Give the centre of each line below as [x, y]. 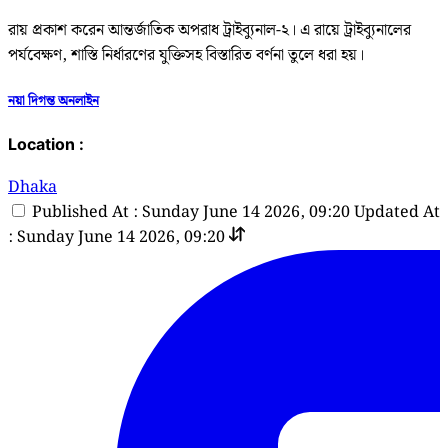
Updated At [397, 213]
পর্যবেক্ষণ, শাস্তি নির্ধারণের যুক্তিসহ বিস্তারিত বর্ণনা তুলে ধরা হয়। [186, 55]
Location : [46, 144]
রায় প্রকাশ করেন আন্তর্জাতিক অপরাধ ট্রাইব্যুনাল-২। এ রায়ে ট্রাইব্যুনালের [209, 30]
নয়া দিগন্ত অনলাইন [53, 100]
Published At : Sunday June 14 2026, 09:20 [191, 213]
